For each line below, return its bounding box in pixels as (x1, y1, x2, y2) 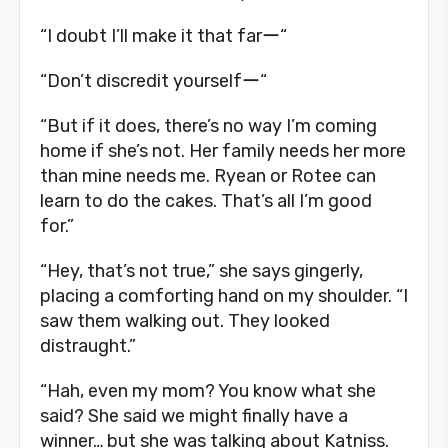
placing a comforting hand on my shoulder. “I (40, 285, 408, 307)
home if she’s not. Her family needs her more (40, 140, 406, 162)
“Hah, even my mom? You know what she (40, 380, 376, 402)
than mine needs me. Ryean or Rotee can (40, 165, 376, 187)
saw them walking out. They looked (40, 310, 330, 332)
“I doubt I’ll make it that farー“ (40, 25, 287, 47)
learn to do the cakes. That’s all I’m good (40, 190, 372, 212)
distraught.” (40, 335, 136, 357)
